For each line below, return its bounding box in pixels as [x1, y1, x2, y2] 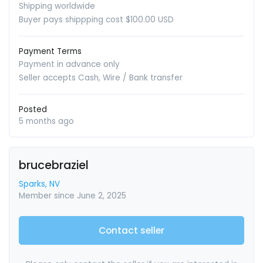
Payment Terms [19, 46, 82, 58]
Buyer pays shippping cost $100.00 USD [19, 14, 174, 26]
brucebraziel [19, 157, 89, 174]
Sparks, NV [19, 178, 60, 190]
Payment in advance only [19, 59, 120, 70]
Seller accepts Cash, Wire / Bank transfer [19, 72, 183, 84]
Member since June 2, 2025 [19, 190, 126, 202]
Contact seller [99, 224, 164, 237]
